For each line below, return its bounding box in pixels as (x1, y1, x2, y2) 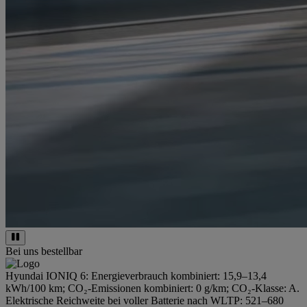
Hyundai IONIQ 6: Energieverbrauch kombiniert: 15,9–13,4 (5, 270, 267, 282)
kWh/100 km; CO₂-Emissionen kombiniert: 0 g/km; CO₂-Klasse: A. (5, 282, 299, 295)
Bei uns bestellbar (5, 245, 82, 258)
